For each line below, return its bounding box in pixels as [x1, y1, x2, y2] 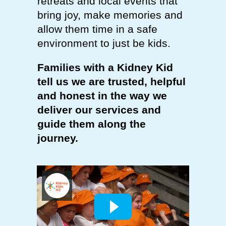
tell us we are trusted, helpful [37, 76, 186, 87]
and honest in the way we [37, 90, 167, 101]
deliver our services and [37, 104, 161, 116]
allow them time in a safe [37, 23, 157, 35]
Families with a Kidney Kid [37, 62, 173, 73]
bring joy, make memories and [37, 9, 183, 21]
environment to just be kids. [37, 37, 171, 49]
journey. [37, 132, 78, 144]
